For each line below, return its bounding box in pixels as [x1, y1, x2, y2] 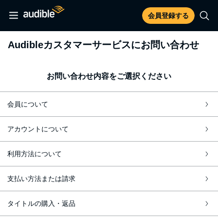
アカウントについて [7, 125, 69, 133]
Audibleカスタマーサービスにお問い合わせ [8, 39, 199, 50]
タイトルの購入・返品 [7, 199, 75, 207]
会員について [7, 100, 48, 108]
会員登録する [148, 12, 189, 19]
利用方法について [7, 149, 62, 158]
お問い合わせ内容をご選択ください [47, 72, 171, 80]
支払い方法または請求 [7, 174, 75, 182]
